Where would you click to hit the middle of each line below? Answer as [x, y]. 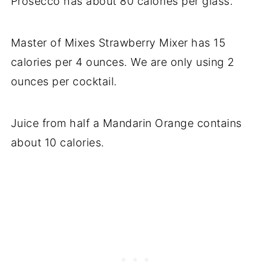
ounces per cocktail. [64, 81]
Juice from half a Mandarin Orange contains [126, 123]
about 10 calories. [57, 142]
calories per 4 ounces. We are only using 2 [122, 62]
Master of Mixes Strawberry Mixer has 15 [118, 42]
